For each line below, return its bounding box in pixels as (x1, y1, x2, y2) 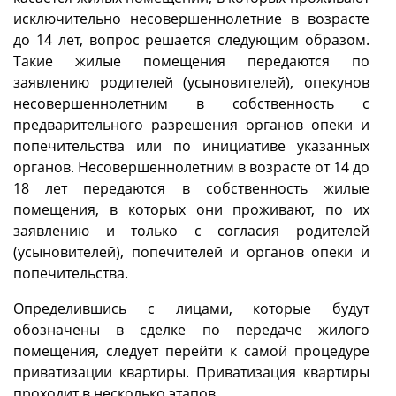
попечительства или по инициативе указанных (13, 136, 369, 156)
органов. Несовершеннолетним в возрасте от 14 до (13, 157, 369, 178)
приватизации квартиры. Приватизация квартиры (13, 362, 369, 383)
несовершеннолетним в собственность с (13, 94, 369, 114)
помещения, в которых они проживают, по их (13, 200, 369, 220)
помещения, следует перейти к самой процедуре (13, 341, 369, 362)
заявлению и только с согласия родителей (13, 221, 369, 241)
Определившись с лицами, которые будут (13, 299, 369, 319)
